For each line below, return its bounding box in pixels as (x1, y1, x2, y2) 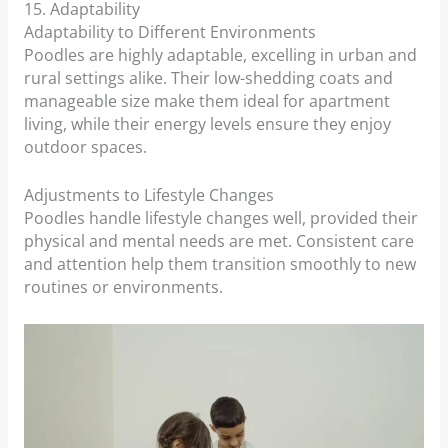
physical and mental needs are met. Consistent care (23, 229, 414, 252)
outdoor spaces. (23, 135, 147, 158)
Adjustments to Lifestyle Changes (23, 183, 274, 206)
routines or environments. (23, 275, 223, 298)
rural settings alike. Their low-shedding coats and (23, 66, 393, 89)
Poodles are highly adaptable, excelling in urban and (23, 43, 417, 66)
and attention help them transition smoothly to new (23, 252, 416, 275)
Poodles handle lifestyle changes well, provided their (23, 206, 418, 229)
